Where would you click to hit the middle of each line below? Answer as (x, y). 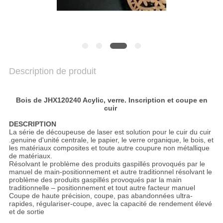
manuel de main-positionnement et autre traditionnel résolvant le (110, 172)
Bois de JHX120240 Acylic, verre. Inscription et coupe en (111, 100)
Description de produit (52, 71)
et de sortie (26, 212)
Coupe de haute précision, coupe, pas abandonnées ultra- (101, 196)
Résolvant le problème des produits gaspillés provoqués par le (107, 164)
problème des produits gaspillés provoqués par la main (95, 180)
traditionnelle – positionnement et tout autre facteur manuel (102, 188)
